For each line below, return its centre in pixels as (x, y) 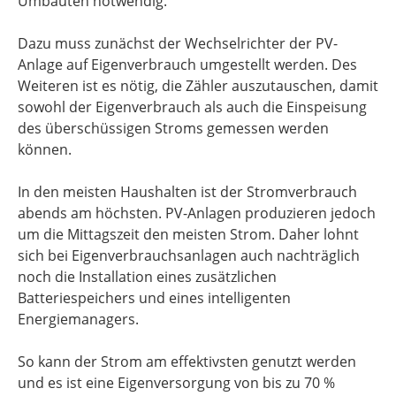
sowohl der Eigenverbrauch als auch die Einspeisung (192, 107)
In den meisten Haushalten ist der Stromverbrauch (187, 192)
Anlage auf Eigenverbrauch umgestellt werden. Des (187, 65)
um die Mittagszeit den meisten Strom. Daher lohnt (188, 234)
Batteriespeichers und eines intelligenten (154, 298)
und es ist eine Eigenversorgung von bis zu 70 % (176, 383)
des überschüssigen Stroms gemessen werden (173, 128)
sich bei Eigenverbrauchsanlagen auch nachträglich (189, 255)
